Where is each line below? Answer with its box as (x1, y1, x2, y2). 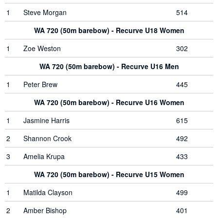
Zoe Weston (23, 43, 61, 53)
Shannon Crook (23, 133, 72, 143)
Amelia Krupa (23, 151, 65, 161)
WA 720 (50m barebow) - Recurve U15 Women (34, 169, 184, 179)
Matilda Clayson (23, 187, 73, 197)
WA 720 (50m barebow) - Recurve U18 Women (34, 25, 184, 35)
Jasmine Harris (23, 115, 70, 125)
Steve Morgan (23, 7, 67, 17)
